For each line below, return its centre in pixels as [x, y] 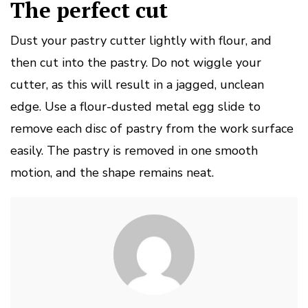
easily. [27, 150]
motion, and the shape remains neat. [112, 172]
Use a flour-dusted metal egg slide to [153, 106]
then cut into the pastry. [79, 62]
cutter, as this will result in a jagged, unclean [137, 84]
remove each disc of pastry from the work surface [152, 128]
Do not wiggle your [206, 62]
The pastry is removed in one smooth [152, 150]
